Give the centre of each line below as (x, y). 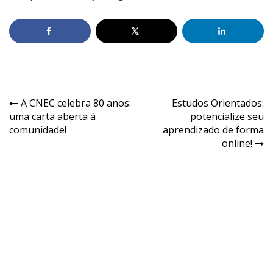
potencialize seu (227, 116)
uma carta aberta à (52, 116)
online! (237, 143)
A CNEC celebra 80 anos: (76, 103)
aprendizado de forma (213, 129)
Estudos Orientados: (218, 103)
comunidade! (38, 129)
